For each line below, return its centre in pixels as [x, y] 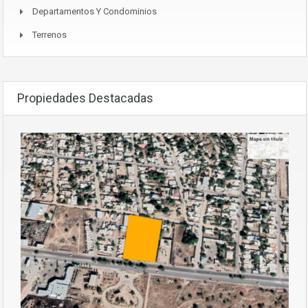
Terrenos [49, 34]
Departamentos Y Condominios [95, 11]
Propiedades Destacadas [85, 98]
